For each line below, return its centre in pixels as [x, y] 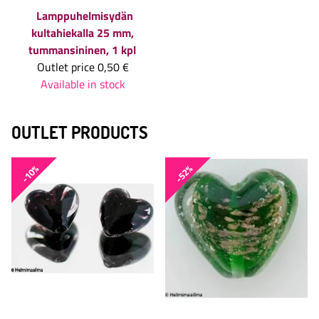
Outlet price [66, 67]
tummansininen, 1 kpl [82, 50]
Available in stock [83, 84]
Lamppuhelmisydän [85, 16]
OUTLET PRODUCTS [80, 132]
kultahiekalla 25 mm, [83, 33]
